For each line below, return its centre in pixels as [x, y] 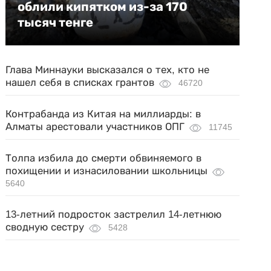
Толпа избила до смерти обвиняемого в [104, 158]
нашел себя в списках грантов [80, 83]
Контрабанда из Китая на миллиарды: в [103, 114]
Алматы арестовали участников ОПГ [95, 127]
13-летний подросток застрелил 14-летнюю [114, 215]
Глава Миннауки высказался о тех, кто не [108, 70]
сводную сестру [45, 227]
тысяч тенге [56, 23]
